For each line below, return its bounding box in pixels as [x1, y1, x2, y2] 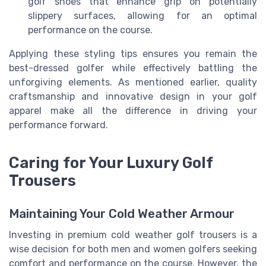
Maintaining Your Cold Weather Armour [9, 207, 235, 221]
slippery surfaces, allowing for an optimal [28, 10, 257, 22]
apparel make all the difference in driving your [9, 105, 257, 117]
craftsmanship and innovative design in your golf [9, 91, 257, 103]
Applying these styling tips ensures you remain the [9, 48, 257, 60]
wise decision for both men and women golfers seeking [9, 243, 257, 255]
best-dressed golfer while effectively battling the [9, 62, 257, 74]
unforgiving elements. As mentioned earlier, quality [9, 77, 257, 88]
